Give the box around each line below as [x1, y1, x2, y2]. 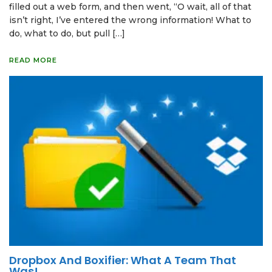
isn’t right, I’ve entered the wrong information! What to [9, 15, 251, 26]
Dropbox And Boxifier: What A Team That [9, 253, 236, 268]
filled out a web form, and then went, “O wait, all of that [9, 1, 251, 13]
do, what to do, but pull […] [9, 28, 125, 39]
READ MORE [9, 56, 57, 65]
